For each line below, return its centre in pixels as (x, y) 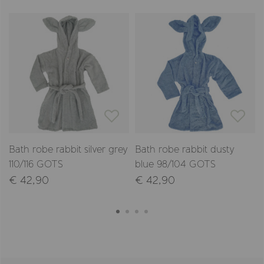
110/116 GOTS (36, 164)
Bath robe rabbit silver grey (68, 149)
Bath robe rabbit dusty (185, 149)
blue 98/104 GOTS (175, 164)
